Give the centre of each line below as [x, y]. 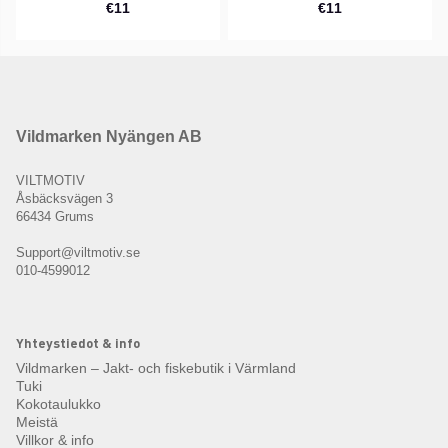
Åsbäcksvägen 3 [64, 199]
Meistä [37, 421]
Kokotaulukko [58, 403]
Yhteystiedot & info [78, 342]
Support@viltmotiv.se [78, 253]
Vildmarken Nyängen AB [109, 136]
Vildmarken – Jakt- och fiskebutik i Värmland [156, 367]
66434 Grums [55, 217]
